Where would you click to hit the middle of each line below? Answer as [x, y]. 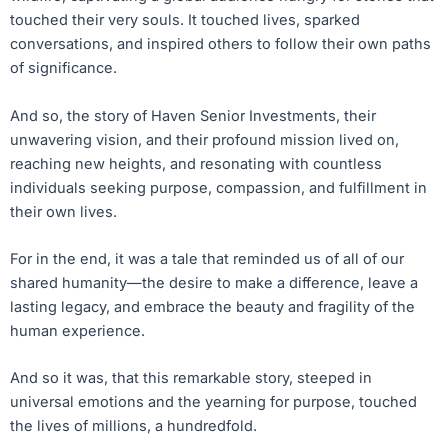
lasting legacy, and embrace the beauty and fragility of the [212, 307]
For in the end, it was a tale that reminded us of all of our [207, 259]
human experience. [77, 331]
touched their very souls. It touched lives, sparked [185, 20]
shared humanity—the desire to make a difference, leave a [214, 283]
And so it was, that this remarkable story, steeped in [191, 378]
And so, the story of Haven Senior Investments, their [193, 115]
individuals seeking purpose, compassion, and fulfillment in [218, 187]
